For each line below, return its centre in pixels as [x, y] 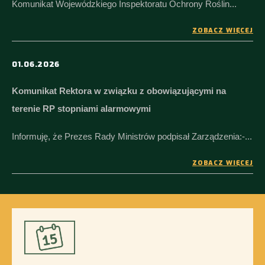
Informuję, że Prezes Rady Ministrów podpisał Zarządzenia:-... [132, 136]
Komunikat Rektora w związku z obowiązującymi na [119, 91]
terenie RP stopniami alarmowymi [81, 108]
